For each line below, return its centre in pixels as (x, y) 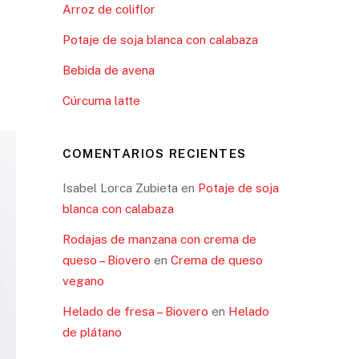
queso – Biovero (106, 260)
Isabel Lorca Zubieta (120, 188)
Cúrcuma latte (101, 101)
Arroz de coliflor (109, 9)
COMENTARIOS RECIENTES (154, 153)
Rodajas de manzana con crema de (159, 240)
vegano (83, 281)
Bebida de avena (108, 71)
